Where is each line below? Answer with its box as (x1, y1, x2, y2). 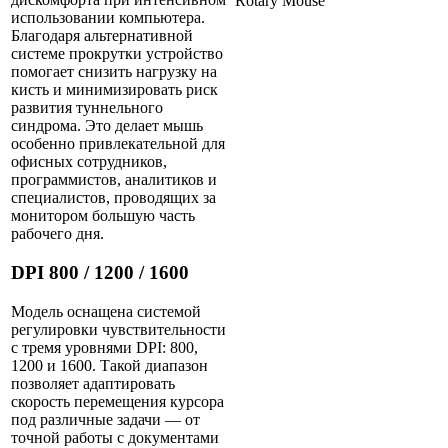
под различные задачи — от (11, 410, 200, 428)
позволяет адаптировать (11, 374, 175, 392)
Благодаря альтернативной (11, 27, 193, 45)
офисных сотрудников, (11, 153, 167, 171)
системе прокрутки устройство (11, 45, 223, 63)
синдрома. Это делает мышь (11, 117, 203, 135)
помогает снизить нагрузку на (11, 63, 217, 81)
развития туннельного (11, 99, 163, 117)
